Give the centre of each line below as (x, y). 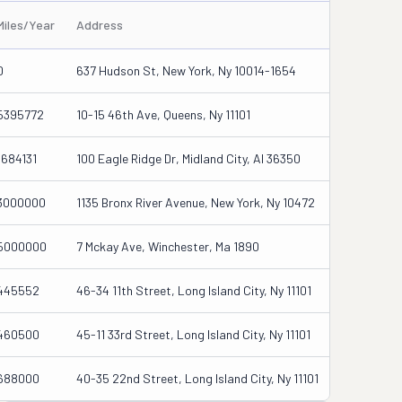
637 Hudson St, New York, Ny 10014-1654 (186, 70)
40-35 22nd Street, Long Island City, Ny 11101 (197, 378)
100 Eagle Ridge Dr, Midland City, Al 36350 (188, 158)
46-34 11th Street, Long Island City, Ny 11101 (194, 290)
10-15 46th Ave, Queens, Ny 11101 (163, 114)
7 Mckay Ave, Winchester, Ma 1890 (168, 246)
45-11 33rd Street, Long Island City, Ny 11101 (193, 334)
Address (100, 25)
